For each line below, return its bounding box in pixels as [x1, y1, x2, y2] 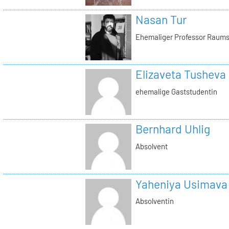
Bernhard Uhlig [135, 122, 210, 136]
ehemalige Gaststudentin [135, 86, 217, 96]
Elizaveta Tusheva [135, 67, 226, 82]
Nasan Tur [135, 12, 187, 27]
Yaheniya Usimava [135, 176, 227, 191]
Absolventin [135, 196, 174, 206]
